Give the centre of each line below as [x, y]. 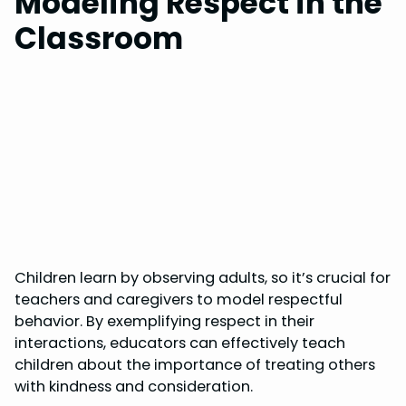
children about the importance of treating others [195, 365]
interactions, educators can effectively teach [180, 343]
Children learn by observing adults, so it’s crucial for [203, 278]
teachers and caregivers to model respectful [179, 300]
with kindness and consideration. [134, 387]
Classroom [99, 39]
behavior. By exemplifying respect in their [164, 321]
